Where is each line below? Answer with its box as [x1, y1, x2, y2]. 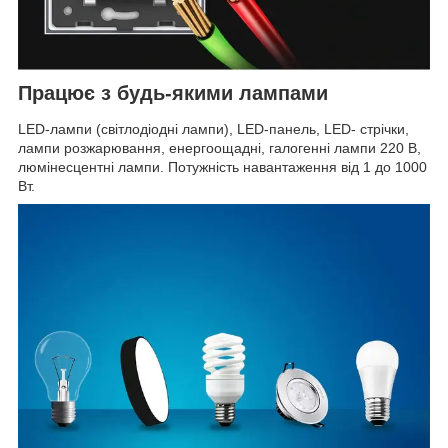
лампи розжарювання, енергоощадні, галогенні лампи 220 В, [18, 139, 421, 156]
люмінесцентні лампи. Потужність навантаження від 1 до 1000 [18, 158, 427, 175]
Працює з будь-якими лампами [18, 82, 328, 105]
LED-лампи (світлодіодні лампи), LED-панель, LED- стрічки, [18, 120, 409, 137]
